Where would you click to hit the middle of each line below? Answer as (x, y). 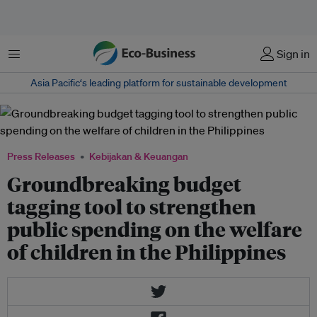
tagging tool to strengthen (132, 206)
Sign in (293, 54)
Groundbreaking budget (124, 184)
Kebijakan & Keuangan (139, 156)
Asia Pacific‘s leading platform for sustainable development (158, 83)
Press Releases (41, 156)
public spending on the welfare (155, 229)
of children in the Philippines (146, 252)
